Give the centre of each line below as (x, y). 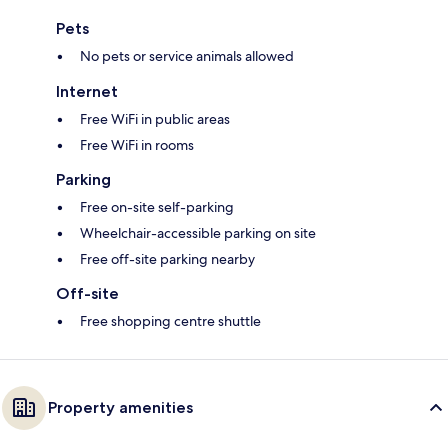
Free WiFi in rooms (137, 145)
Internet (87, 92)
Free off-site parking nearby (167, 259)
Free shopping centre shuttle (170, 321)
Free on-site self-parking (157, 207)
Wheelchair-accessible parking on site (198, 233)
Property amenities (120, 408)
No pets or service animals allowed (187, 56)
